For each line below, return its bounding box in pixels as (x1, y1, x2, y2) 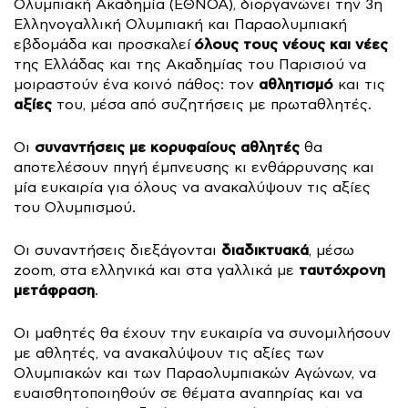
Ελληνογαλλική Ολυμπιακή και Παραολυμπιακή (14, 16, 347, 33)
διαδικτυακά (221, 241, 309, 260)
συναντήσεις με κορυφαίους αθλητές (35, 138, 300, 157)
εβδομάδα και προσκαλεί (14, 36, 191, 53)
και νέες (330, 36, 388, 54)
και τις (333, 76, 385, 93)
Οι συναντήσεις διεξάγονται (14, 242, 221, 259)
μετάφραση (14, 281, 95, 300)
